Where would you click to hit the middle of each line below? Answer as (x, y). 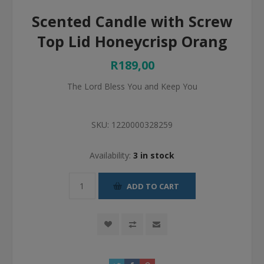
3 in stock (154, 155)
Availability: (110, 155)
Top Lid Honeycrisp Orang (132, 41)
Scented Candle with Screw (132, 21)
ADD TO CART (153, 186)
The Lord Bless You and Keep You (132, 86)
